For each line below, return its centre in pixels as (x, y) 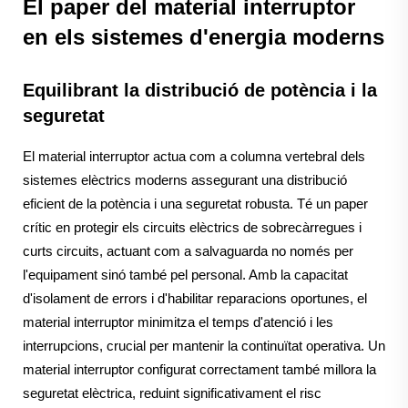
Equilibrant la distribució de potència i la (200, 91)
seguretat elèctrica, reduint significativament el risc (172, 393)
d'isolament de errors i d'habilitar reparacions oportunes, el (195, 299)
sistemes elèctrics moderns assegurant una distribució (185, 180)
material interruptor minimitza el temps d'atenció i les (178, 322)
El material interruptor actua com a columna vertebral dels (194, 157)
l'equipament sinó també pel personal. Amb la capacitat (185, 275)
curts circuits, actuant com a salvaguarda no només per (188, 251)
